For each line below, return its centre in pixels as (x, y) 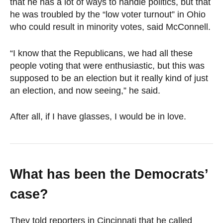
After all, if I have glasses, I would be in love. (98, 117)
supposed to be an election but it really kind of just (109, 78)
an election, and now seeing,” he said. (85, 90)
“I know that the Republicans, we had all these (101, 53)
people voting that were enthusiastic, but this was (107, 65)
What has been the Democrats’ (109, 174)
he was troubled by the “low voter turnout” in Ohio (108, 14)
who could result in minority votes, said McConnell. (110, 27)
